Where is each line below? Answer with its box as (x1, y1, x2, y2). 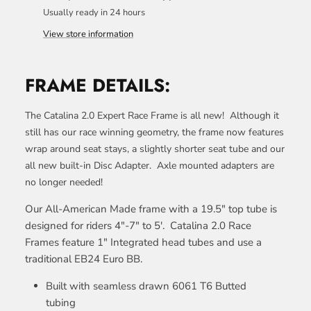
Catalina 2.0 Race (170, 219, 251, 233)
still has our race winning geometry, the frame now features (25, 126, 284, 140)
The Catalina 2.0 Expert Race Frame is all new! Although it (25, 109, 279, 123)
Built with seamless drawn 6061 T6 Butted (46, 279, 246, 294)
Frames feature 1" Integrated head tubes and (25, 235, 237, 250)
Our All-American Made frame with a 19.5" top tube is (25, 202, 277, 217)
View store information (43, 28, 133, 41)
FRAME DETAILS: (25, 72, 170, 99)
